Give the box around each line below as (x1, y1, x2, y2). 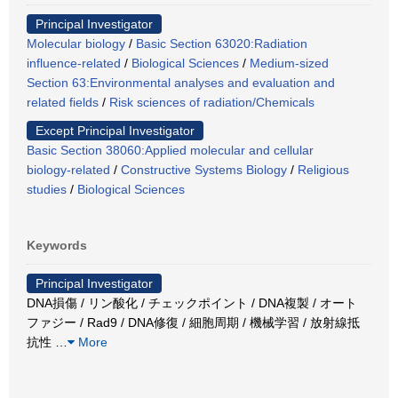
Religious (298, 162, 349, 177)
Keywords (27, 237, 87, 252)
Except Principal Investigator (36, 123, 195, 138)
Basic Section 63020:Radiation (136, 36, 307, 51)
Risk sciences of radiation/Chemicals (109, 94, 314, 109)
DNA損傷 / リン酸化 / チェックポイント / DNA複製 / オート (27, 295, 357, 310)
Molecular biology (27, 36, 125, 51)
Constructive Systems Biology (121, 162, 287, 177)
